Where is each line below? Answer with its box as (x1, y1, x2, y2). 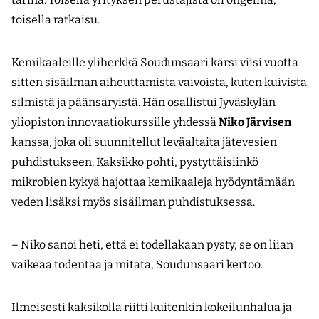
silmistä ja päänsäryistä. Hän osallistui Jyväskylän (11, 95, 276, 110)
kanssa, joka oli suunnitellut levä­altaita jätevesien (11, 135, 277, 150)
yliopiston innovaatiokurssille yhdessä (11, 115, 219, 130)
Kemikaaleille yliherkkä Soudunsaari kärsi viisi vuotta (11, 56, 298, 70)
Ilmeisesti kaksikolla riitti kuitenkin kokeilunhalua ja (11, 300, 292, 315)
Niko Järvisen (219, 115, 291, 130)
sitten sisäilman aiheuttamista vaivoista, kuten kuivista (11, 75, 307, 90)
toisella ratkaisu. (11, 13, 100, 27)
